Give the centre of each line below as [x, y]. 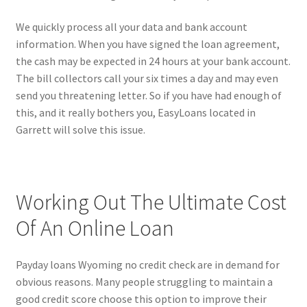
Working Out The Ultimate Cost [151, 202]
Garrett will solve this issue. [80, 130]
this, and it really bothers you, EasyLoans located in [135, 113]
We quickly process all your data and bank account [131, 27]
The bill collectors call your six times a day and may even [147, 78]
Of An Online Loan [95, 228]
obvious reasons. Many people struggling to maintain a [144, 282]
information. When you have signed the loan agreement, [147, 44]
